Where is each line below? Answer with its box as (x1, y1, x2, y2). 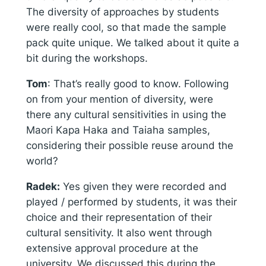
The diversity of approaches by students (26, 5, 219, 18)
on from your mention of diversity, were (26, 93, 213, 105)
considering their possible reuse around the (26, 139, 233, 151)
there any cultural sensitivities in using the (26, 108, 226, 121)
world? (26, 154, 58, 167)
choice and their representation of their (26, 211, 212, 223)
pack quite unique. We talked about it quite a (26, 36, 239, 49)
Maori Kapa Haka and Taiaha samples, (26, 123, 210, 136)
